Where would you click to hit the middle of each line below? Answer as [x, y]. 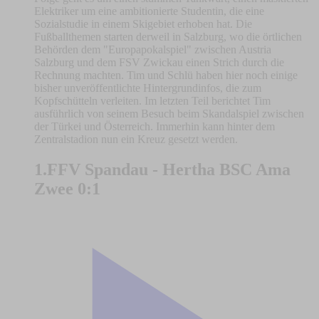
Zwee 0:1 [67, 188]
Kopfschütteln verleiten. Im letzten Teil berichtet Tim [152, 100]
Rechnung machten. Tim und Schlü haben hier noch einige [166, 75]
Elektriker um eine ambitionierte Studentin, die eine [149, 11]
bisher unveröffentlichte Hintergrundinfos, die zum [148, 88]
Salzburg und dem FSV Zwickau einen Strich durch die [159, 62]
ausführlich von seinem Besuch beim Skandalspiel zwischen [169, 113]
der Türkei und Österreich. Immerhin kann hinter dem [155, 126]
